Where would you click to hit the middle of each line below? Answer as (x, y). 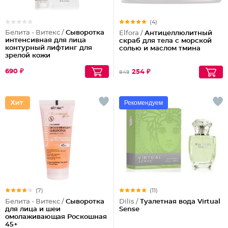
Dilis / (130, 202)
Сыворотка (85, 33)
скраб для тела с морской (165, 41)
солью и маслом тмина (160, 49)
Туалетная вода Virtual (180, 202)
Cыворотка (85, 202)
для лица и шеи (33, 209)
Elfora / (132, 33)
